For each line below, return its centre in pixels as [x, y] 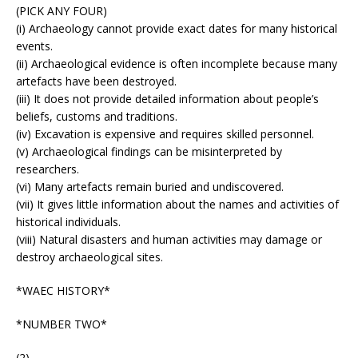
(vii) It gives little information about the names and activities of [177, 204]
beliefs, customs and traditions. [97, 116]
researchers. [48, 169]
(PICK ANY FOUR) [62, 10]
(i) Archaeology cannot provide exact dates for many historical [177, 28]
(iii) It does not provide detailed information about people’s [167, 98]
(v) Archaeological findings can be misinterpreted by [149, 151]
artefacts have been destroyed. [96, 81]
